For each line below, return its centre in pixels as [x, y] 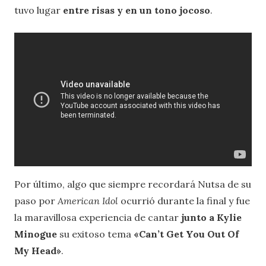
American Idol [88, 201]
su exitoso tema [94, 234]
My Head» [38, 251]
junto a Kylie [211, 218]
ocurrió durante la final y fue [184, 201]
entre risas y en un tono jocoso [137, 10]
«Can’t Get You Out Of [185, 234]
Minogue [36, 234]
